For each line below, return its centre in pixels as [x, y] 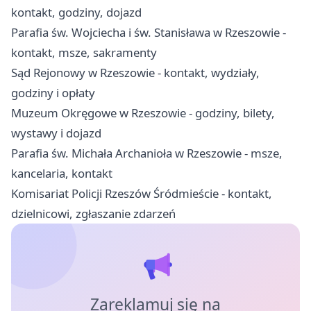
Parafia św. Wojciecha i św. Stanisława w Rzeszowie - [149, 32]
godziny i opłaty [53, 92]
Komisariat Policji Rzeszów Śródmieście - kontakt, [142, 193]
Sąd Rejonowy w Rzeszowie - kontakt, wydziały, [135, 72]
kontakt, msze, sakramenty [84, 52]
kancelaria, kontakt [62, 173]
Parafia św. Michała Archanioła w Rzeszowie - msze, [147, 153]
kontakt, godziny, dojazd [76, 12]
